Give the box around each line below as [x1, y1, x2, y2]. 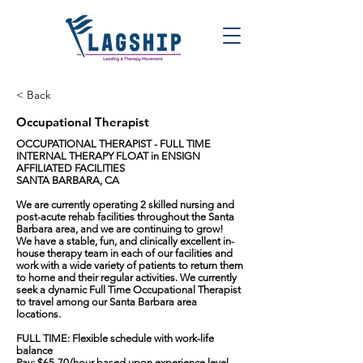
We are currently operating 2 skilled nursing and [16, 199, 234, 211]
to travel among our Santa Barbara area [16, 296, 197, 308]
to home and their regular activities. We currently [16, 271, 237, 284]
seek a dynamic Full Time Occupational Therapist [16, 284, 241, 296]
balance [16, 344, 53, 357]
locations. [16, 308, 61, 320]
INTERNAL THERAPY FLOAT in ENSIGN [16, 150, 200, 162]
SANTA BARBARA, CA [16, 174, 119, 186]
